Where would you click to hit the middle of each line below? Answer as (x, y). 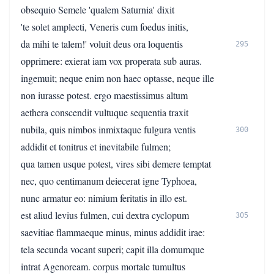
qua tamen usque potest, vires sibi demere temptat (116, 164)
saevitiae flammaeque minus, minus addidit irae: (113, 232)
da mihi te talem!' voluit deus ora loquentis (102, 44)
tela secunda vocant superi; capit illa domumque (113, 249)
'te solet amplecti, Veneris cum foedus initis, (105, 27)
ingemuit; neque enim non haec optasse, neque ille (117, 78)
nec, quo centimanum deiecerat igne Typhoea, (109, 181)
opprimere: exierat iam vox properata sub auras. (111, 61)
